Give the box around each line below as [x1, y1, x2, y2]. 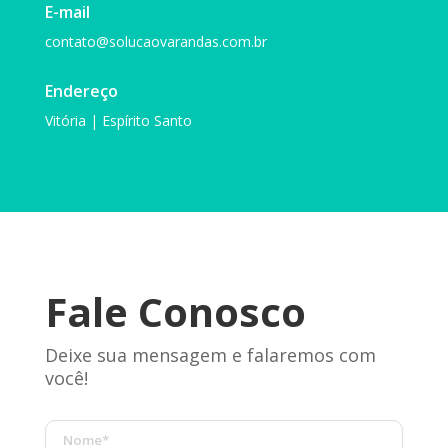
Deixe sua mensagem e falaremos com [44, 342, 376, 367]
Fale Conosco [44, 283, 306, 339]
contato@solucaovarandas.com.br [44, 31, 271, 51]
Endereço [44, 79, 118, 102]
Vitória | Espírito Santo [44, 110, 192, 130]
